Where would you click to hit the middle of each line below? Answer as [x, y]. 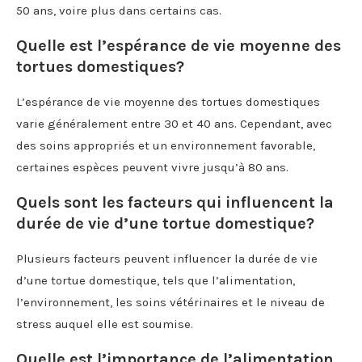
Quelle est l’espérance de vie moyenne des [179, 45]
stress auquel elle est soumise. [105, 324]
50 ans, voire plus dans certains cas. [119, 10]
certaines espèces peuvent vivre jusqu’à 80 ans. [152, 167]
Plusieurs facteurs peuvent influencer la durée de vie [167, 258]
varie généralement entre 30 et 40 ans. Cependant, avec [174, 123]
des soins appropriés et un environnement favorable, [166, 145]
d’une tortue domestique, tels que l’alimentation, [156, 280]
